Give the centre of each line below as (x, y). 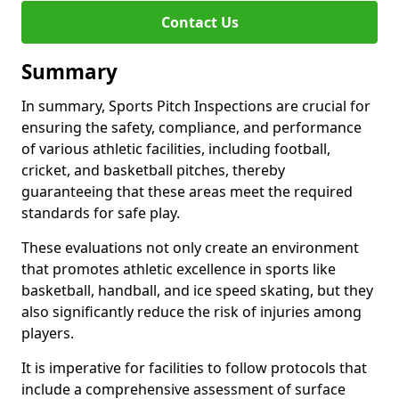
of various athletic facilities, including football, (176, 149)
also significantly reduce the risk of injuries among (191, 312)
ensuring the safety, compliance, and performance (191, 127)
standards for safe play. (101, 213)
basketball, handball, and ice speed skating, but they (197, 290)
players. (49, 333)
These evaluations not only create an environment (190, 248)
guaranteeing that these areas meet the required (187, 191)
